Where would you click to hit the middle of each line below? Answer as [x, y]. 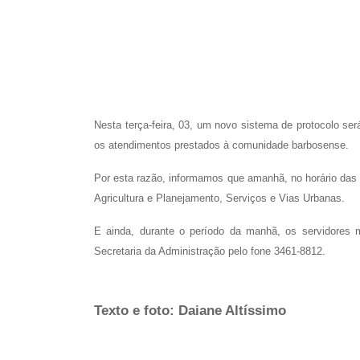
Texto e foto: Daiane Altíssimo [190, 311]
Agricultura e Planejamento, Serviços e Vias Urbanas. [219, 198]
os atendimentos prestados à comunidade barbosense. [221, 145]
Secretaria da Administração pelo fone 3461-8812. [210, 252]
